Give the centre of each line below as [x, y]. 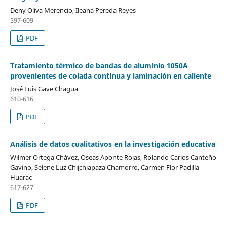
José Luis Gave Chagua [44, 88]
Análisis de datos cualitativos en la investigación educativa [112, 144]
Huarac [21, 177]
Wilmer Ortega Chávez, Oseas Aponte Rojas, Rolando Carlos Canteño [113, 157]
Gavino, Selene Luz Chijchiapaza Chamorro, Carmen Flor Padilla [104, 167]
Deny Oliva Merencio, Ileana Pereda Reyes [73, 10]
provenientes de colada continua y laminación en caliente [110, 75]
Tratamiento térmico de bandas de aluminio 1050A [99, 65]
